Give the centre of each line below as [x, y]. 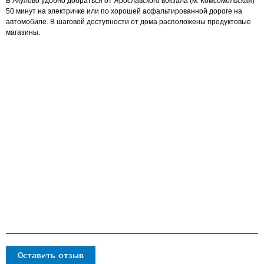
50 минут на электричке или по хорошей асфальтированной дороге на [124, 11]
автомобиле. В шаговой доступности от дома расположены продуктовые [128, 22]
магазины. [23, 33]
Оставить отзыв [51, 256]
